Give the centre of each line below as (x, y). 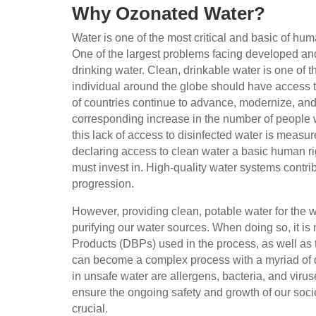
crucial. (90, 308)
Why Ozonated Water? (169, 13)
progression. (103, 183)
